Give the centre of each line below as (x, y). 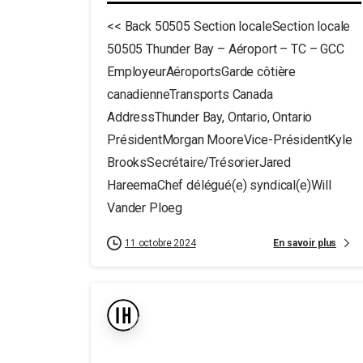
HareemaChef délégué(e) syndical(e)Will (219, 185)
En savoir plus (305, 243)
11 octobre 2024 (160, 243)
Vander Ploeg (145, 208)
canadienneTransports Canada (190, 94)
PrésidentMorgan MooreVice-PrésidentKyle (230, 140)
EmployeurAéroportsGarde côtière (202, 72)
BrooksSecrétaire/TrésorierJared (199, 162)
